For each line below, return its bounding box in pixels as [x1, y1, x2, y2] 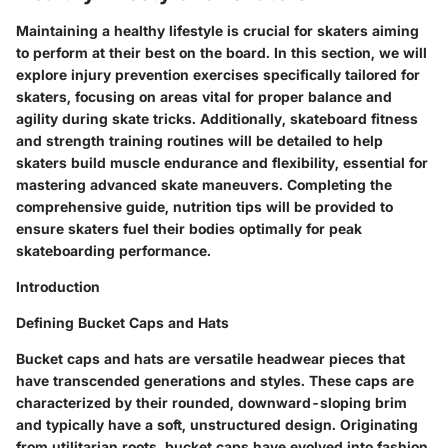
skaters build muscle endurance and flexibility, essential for [16, 153, 428, 171]
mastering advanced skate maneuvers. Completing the [16, 175, 392, 193]
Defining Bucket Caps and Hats [16, 313, 229, 331]
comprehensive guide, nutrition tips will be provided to [16, 197, 393, 215]
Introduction [16, 277, 100, 295]
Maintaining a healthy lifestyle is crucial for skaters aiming [16, 21, 419, 39]
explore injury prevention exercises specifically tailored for [16, 65, 420, 83]
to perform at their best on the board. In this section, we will [16, 43, 427, 61]
